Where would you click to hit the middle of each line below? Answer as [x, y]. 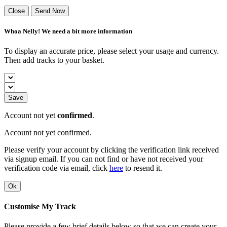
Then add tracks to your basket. [54, 60]
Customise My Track [40, 207]
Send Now [50, 11]
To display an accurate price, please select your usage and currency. [111, 51]
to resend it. [143, 168]
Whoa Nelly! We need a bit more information [68, 31]
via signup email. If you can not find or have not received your [104, 159]
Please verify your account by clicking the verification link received [111, 149]
